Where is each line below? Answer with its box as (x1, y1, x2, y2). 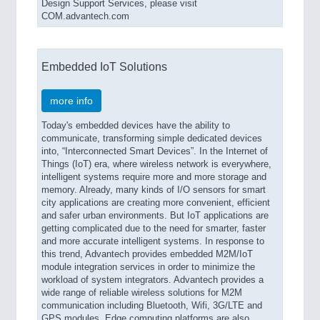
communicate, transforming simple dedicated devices (41, 134, 262, 144)
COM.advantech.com (41, 11, 129, 21)
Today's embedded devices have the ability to (41, 121, 230, 131)
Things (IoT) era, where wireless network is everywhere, (41, 159, 271, 169)
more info (50, 95, 93, 106)
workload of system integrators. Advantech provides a (41, 275, 264, 285)
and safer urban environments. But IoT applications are (41, 211, 269, 221)
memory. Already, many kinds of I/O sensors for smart (41, 185, 266, 195)
